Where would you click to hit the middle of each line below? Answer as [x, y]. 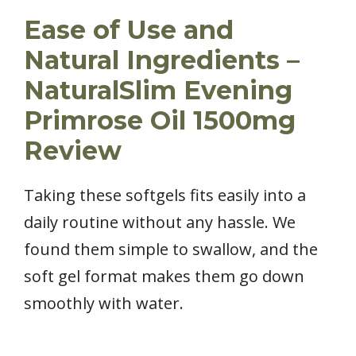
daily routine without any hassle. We [160, 222]
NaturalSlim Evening [158, 90]
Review [73, 150]
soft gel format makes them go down [164, 276]
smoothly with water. [104, 303]
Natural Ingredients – [162, 60]
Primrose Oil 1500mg [160, 120]
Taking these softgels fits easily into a [165, 195]
